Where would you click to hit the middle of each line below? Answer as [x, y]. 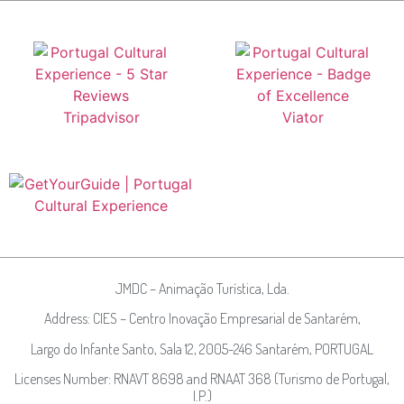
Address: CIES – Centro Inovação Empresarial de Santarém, [202, 319]
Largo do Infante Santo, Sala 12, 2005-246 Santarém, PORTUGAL [202, 349]
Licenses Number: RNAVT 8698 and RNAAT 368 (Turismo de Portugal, [202, 379]
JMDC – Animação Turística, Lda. [202, 289]
